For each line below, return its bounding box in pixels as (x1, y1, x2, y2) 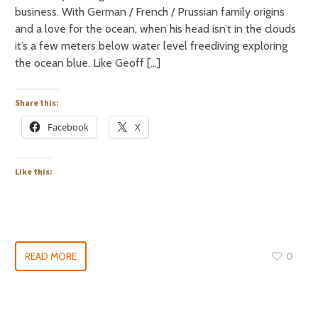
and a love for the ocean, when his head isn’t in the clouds (15, 22, 296, 35)
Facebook (48, 121, 89, 133)
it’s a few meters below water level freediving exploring (15, 39, 287, 53)
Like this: (15, 166, 53, 177)
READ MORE (25, 250, 77, 263)
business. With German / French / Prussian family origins (15, 5, 285, 18)
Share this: (15, 97, 59, 108)
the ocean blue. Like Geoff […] (15, 56, 160, 70)
